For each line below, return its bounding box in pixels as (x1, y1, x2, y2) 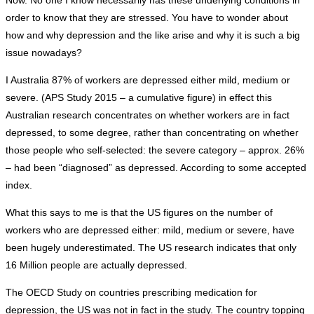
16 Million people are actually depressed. (6, 259, 187, 271)
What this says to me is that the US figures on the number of (6, 207, 273, 219)
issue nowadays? (6, 47, 82, 59)
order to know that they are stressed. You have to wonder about (6, 12, 288, 24)
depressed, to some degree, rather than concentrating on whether (6, 127, 299, 139)
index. (6, 179, 32, 191)
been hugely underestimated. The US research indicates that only (6, 242, 296, 254)
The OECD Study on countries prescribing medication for (6, 287, 257, 299)
